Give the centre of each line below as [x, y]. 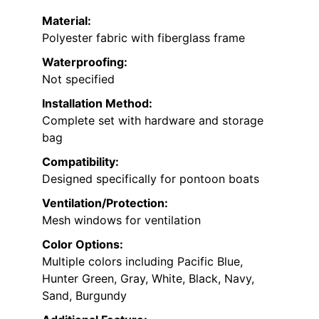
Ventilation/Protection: [105, 203]
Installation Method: [97, 103]
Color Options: [83, 244]
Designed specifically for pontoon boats [151, 178]
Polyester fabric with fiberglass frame [143, 37]
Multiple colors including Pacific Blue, [142, 261]
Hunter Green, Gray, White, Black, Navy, [148, 278]
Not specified [78, 79]
